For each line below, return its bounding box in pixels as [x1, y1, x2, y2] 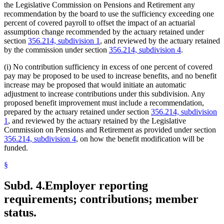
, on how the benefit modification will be [76, 134, 204, 143]
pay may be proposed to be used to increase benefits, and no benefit [4, 71, 216, 80]
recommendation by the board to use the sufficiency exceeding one [4, 9, 214, 18]
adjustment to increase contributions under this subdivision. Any [4, 89, 205, 98]
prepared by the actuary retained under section [4, 107, 151, 116]
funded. [4, 143, 28, 152]
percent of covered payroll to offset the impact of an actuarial [4, 18, 195, 27]
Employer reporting [45, 179, 148, 192]
